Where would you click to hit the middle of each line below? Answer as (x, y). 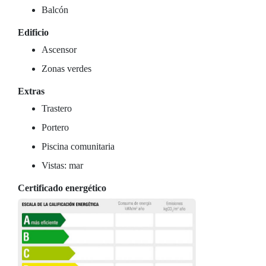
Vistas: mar (62, 165)
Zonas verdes (66, 69)
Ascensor (59, 50)
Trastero (57, 108)
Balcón (55, 10)
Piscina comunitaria (78, 146)
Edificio (33, 32)
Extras (31, 91)
